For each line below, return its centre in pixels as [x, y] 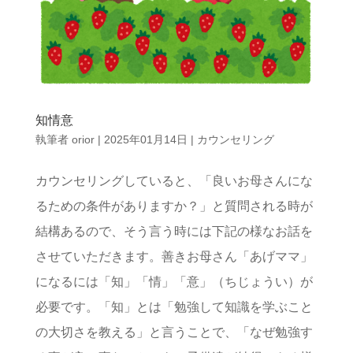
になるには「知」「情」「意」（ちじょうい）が [174, 281]
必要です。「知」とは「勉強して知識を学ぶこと [174, 307]
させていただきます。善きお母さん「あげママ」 [174, 256]
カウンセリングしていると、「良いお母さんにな [174, 180]
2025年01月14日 [145, 139]
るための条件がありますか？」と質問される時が [174, 206]
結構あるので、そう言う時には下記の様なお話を [174, 231]
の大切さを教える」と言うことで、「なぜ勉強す [174, 332]
